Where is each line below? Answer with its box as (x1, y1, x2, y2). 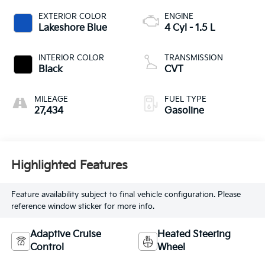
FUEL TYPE (164, 95, 206, 105)
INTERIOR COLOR (38, 53, 104, 63)
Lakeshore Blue (38, 22, 107, 34)
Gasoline (164, 105, 204, 117)
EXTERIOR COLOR (38, 12, 106, 22)
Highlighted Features (11, 158, 128, 173)
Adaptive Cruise (30, 229, 101, 241)
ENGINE (164, 12, 193, 22)
